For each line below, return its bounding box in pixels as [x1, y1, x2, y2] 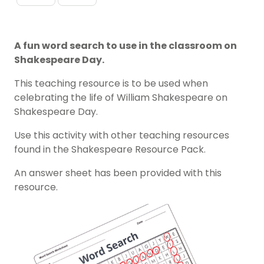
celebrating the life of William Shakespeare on [14, 91, 227, 105]
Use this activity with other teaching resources [14, 128, 229, 143]
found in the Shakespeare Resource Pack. [14, 143, 206, 157]
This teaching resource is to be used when [14, 77, 208, 91]
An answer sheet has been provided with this [14, 166, 222, 180]
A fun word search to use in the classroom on [14, 39, 237, 53]
